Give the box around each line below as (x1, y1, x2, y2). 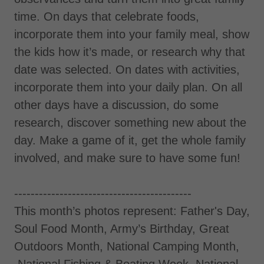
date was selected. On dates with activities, (14, 63, 240, 76)
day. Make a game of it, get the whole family (14, 134, 246, 147)
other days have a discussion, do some (14, 98, 219, 111)
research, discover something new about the (14, 116, 246, 129)
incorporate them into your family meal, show (14, 28, 249, 41)
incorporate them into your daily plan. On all (14, 81, 242, 94)
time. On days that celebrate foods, (14, 10, 199, 23)
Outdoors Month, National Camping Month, (14, 240, 239, 253)
